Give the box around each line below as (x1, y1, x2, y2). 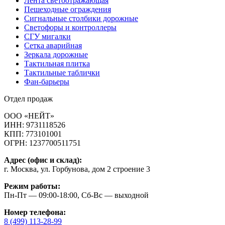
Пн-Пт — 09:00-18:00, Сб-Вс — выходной (4, 191, 149, 200)
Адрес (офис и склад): (4, 156, 82, 165)
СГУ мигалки (24, 32, 71, 41)
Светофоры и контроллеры (24, 23, 117, 32)
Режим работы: (4, 182, 60, 191)
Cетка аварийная (24, 41, 82, 50)
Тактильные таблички (24, 68, 100, 77)
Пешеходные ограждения (24, 5, 111, 14)
